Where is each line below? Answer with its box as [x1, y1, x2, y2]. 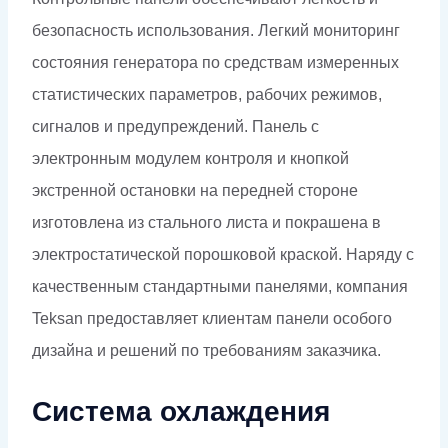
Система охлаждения [32, 395, 330, 427]
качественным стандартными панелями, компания [32, 277, 408, 295]
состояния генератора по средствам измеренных [32, 53, 399, 71]
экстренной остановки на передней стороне [32, 181, 358, 199]
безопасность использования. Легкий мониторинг [32, 21, 400, 39]
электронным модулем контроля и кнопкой [32, 149, 349, 167]
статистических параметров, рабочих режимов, [32, 85, 382, 103]
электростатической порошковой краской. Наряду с [32, 245, 414, 263]
